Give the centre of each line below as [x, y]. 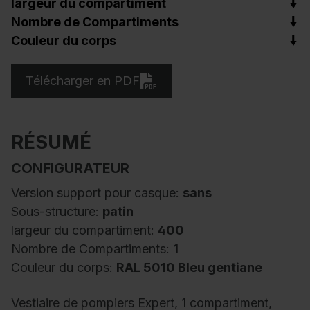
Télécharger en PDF [83, 80]
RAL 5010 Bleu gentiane [189, 268]
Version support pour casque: [97, 193]
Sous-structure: [57, 212]
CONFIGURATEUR [70, 168]
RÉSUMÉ [51, 142]
